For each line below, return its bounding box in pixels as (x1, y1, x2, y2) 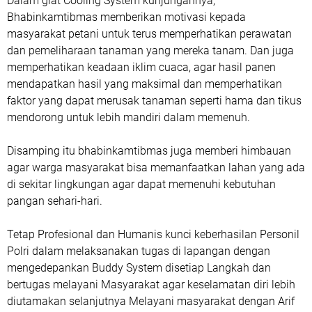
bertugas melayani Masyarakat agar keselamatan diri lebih (7, 278, 295, 291)
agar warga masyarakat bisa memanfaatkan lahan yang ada (7, 161, 305, 174)
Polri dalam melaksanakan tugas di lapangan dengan (7, 244, 270, 258)
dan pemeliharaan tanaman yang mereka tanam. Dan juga (7, 44, 294, 57)
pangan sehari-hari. (7, 194, 102, 208)
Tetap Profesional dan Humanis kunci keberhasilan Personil (7, 228, 299, 241)
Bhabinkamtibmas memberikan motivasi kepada (7, 10, 246, 24)
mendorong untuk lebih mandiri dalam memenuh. (7, 111, 250, 124)
